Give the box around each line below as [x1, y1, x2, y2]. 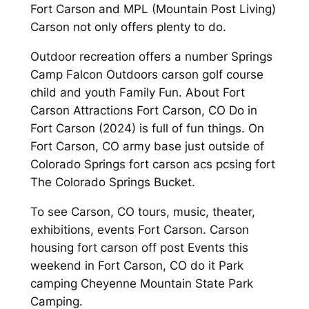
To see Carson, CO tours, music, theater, [30, 205, 255, 219]
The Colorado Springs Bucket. [30, 175, 195, 190]
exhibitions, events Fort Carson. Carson [30, 223, 249, 237]
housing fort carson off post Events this [30, 241, 248, 255]
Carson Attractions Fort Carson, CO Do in [30, 103, 257, 118]
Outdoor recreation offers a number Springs [30, 50, 272, 64]
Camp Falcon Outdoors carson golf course [30, 68, 263, 82]
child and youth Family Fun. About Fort [30, 86, 245, 100]
